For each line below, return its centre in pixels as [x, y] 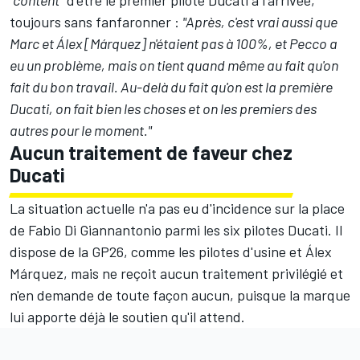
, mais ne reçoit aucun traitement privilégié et [203, 273]
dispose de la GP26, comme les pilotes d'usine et [157, 251]
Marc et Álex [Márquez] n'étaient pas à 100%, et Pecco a [174, 43]
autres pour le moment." [82, 130]
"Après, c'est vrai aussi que [260, 21]
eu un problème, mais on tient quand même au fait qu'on [174, 65]
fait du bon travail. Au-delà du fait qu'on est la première [171, 86]
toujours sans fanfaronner [90, 21]
